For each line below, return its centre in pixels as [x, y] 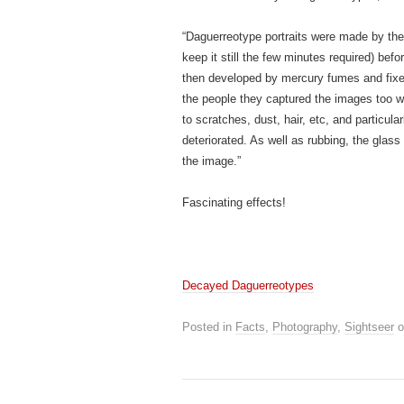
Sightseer [369, 327]
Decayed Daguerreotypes [248, 285]
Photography [305, 327]
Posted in [209, 327]
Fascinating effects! [234, 202]
